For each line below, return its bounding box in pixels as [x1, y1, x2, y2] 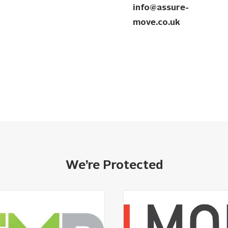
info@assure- [132, 1, 189, 13]
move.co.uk [132, 16, 180, 28]
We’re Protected [65, 156, 163, 174]
